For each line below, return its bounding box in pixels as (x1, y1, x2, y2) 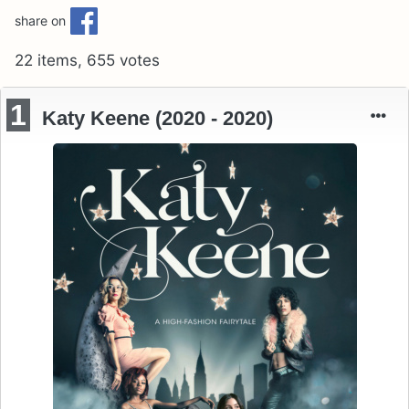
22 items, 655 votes (15, 50, 160, 69)
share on (15, 12, 66, 28)
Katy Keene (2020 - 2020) (42, 106, 274, 130)
